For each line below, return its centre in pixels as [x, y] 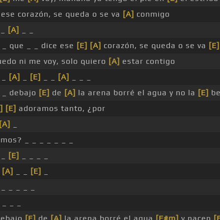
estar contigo [147, 61]
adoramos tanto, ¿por [61, 109]
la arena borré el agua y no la [137, 93]
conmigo [152, 14]
